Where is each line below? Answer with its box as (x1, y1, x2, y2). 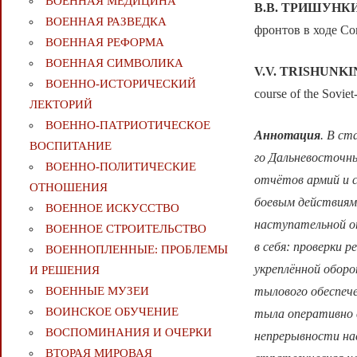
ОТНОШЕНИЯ (29, 181, 108, 194)
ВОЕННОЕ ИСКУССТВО (45, 202, 179, 215)
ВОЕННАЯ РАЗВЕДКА (45, 15, 167, 29)
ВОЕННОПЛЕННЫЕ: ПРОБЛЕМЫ (45, 243, 228, 257)
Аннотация (254, 127, 321, 142)
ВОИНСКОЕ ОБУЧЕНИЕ (45, 305, 178, 319)
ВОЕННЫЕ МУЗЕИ (45, 284, 149, 298)
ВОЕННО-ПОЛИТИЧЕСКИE (45, 160, 196, 174)
